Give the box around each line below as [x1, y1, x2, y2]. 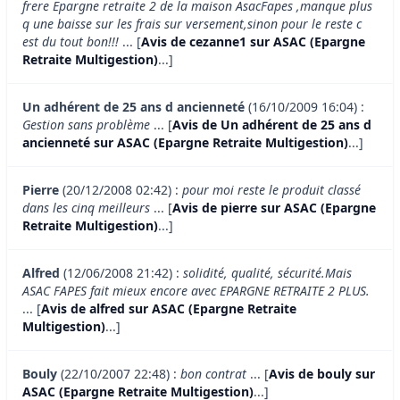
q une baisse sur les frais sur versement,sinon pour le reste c [22, 15, 362, 33]
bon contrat [180, 365, 246, 383]
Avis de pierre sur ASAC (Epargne [172, 199, 376, 217]
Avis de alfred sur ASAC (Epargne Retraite [41, 300, 296, 318]
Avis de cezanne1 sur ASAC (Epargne [141, 33, 365, 51]
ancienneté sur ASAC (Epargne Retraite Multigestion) [22, 134, 348, 152]
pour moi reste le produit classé [182, 181, 361, 199]
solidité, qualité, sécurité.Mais [183, 264, 352, 282]
